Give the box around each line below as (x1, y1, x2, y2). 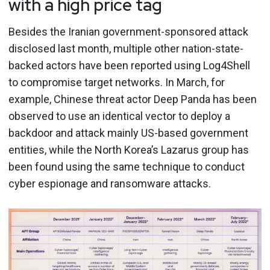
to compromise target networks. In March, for (8, 75, 225, 89)
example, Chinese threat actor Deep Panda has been (8, 92, 257, 105)
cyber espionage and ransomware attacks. (8, 177, 211, 190)
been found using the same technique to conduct (8, 160, 245, 173)
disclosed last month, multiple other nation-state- (8, 42, 243, 55)
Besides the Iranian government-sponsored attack (8, 25, 248, 38)
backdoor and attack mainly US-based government (8, 126, 248, 139)
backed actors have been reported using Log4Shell (8, 58, 250, 72)
